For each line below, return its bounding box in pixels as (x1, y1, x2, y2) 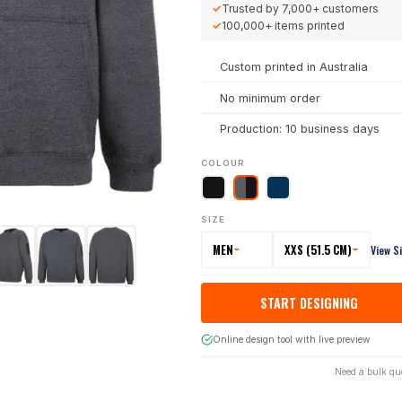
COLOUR (201, 158, 245, 169)
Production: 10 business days (219, 122, 380, 136)
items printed (272, 19, 345, 33)
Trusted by (222, 2, 282, 16)
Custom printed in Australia (219, 60, 368, 74)
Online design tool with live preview (212, 333, 371, 345)
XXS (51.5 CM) (284, 241, 352, 259)
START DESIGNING (259, 293, 358, 312)
